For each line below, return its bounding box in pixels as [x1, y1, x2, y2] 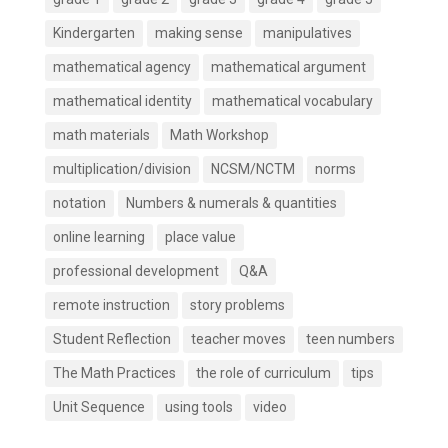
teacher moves [190, 330, 286, 347]
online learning [52, 228, 145, 245]
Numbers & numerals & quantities [125, 194, 337, 211]
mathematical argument [210, 58, 366, 75]
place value [164, 228, 236, 245]
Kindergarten [52, 24, 135, 41]
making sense [154, 24, 243, 41]
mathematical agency [52, 58, 191, 75]
